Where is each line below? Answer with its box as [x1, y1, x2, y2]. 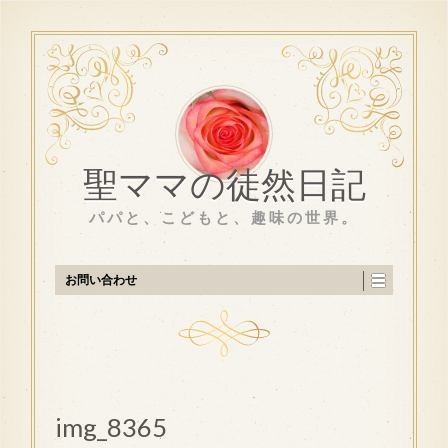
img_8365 [55, 412, 167, 443]
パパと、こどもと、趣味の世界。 [89, 208, 359, 227]
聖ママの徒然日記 [82, 168, 366, 211]
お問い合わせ [65, 272, 137, 288]
